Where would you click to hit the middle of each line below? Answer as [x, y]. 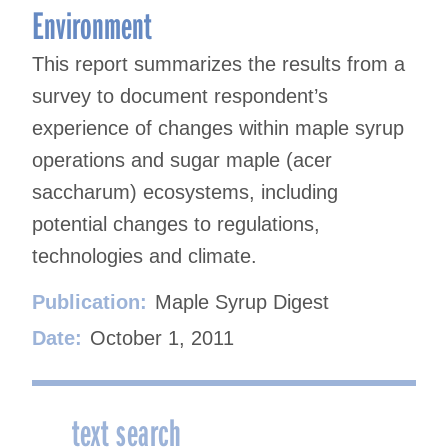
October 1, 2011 [162, 337]
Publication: [89, 301]
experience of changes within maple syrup [218, 127]
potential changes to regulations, [176, 223]
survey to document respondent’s [180, 95]
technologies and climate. [144, 255]
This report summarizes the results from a [218, 63]
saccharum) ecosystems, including [185, 191]
